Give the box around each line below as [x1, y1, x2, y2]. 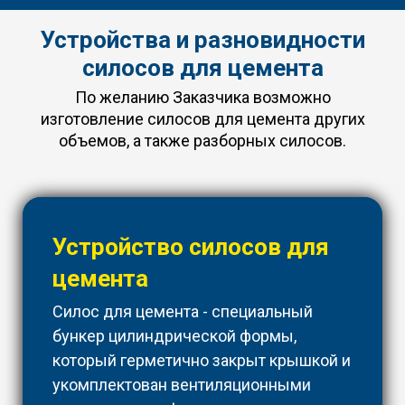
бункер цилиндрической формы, [52, 326, 297, 346]
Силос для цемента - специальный [52, 302, 313, 322]
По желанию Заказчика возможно [74, 88, 331, 108]
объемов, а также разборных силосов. [59, 131, 346, 151]
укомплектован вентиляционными [52, 375, 311, 395]
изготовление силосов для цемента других [40, 109, 365, 129]
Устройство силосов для [52, 233, 329, 261]
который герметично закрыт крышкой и [52, 351, 351, 371]
